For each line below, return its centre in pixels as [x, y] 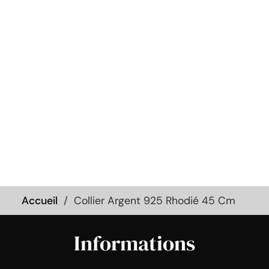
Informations [134, 243]
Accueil [40, 200]
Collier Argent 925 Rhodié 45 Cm [155, 200]
